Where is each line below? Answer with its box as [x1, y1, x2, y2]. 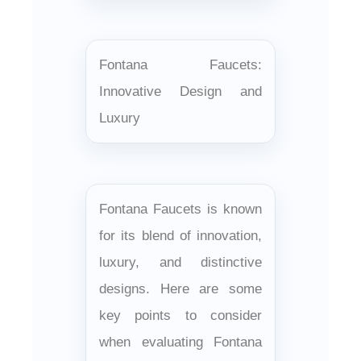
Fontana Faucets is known [99, 201, 262, 217]
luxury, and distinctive [99, 254, 262, 270]
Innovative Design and [99, 83, 262, 99]
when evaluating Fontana [99, 334, 262, 350]
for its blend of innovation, [99, 227, 262, 243]
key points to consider [99, 307, 262, 323]
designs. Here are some [99, 280, 262, 297]
